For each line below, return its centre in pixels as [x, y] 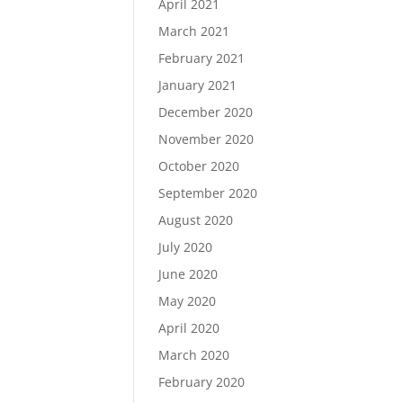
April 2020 [188, 328]
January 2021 [197, 85]
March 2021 [193, 31]
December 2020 [205, 112]
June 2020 [188, 274]
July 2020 [185, 247]
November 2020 [206, 139]
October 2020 [198, 166]
